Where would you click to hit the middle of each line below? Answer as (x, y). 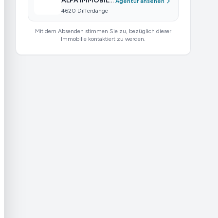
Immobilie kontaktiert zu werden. (103, 39)
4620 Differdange (85, 11)
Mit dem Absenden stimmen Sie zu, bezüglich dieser (103, 31)
